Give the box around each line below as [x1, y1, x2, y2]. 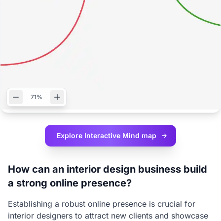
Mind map [122, 131, 156, 140]
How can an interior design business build [8, 163, 207, 175]
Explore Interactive [57, 131, 122, 140]
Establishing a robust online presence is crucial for [8, 199, 195, 209]
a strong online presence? [8, 177, 132, 189]
